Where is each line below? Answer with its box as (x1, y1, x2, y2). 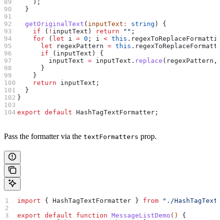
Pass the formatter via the (4, 132, 83, 141)
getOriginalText (17, 20, 84, 28)
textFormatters (83, 133, 138, 141)
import (17, 197, 41, 205)
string (127, 20, 155, 28)
